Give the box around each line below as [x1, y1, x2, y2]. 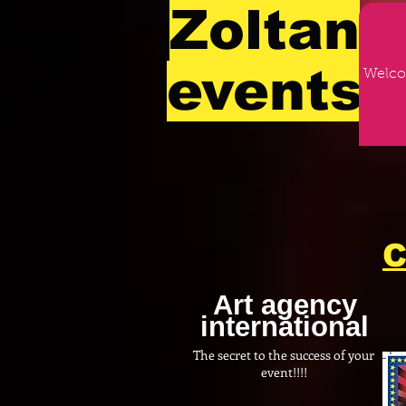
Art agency [212, 289, 357, 321]
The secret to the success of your [193, 346, 374, 363]
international [200, 311, 369, 343]
